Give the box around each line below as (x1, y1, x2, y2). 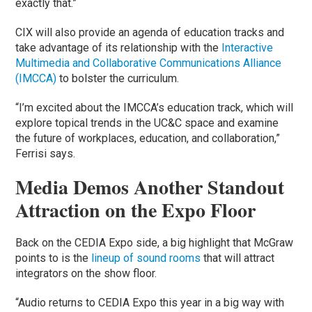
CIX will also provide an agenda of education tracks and (15, 25, 285, 39)
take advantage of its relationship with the (15, 40, 222, 54)
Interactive (221, 40, 274, 54)
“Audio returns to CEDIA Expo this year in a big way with (15, 295, 285, 309)
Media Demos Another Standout (15, 172, 285, 201)
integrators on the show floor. (15, 266, 157, 280)
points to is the (15, 251, 92, 265)
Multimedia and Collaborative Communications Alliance (15, 56, 282, 70)
